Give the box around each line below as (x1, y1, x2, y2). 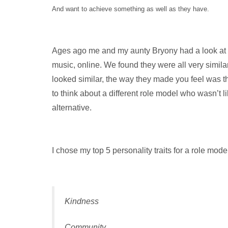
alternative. (52, 103, 92, 112)
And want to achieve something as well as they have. (52, 5, 209, 13)
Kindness (65, 196, 99, 206)
